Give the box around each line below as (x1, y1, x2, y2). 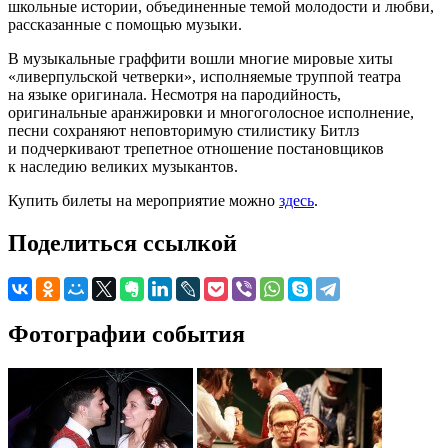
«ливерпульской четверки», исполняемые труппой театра (8, 67, 401, 85)
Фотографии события (8, 320, 245, 347)
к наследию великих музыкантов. (8, 157, 238, 175)
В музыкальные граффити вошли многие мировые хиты (8, 49, 393, 67)
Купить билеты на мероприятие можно (8, 191, 279, 209)
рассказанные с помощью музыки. (8, 15, 242, 33)
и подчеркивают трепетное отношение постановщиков (8, 139, 384, 157)
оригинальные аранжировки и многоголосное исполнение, (8, 103, 414, 121)
